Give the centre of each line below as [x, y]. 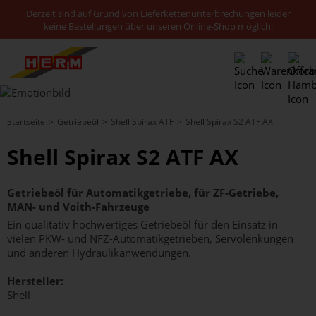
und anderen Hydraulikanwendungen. [99, 253]
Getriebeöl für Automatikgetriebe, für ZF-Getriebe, [143, 193]
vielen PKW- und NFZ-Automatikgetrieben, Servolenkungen [150, 238]
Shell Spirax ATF [142, 122]
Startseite [26, 122]
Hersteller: [35, 281]
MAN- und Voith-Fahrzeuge [78, 207]
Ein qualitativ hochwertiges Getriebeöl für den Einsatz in [142, 224]
